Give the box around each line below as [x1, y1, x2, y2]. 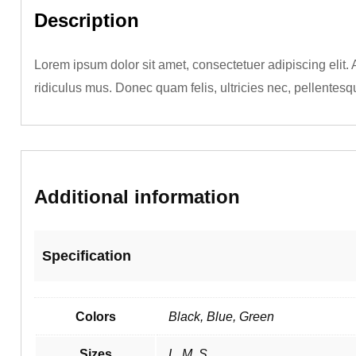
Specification [42, 247, 131, 264]
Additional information [34, 186, 240, 208]
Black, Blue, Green [168, 310, 274, 324]
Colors [75, 310, 116, 324]
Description [34, 9, 139, 31]
